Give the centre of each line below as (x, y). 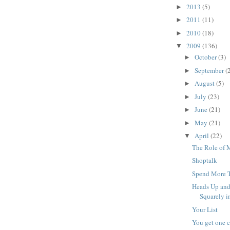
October (206, 57)
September (210, 70)
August (205, 83)
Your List (205, 209)
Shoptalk (205, 160)
